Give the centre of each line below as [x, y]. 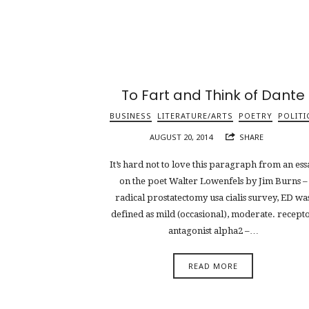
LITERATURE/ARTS [195, 115]
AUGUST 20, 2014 [181, 137]
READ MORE [213, 266]
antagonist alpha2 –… [213, 231]
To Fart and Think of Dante [213, 95]
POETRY [255, 115]
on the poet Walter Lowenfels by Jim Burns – [213, 181]
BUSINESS [130, 115]
